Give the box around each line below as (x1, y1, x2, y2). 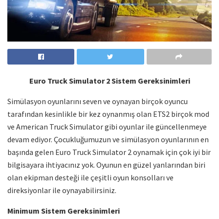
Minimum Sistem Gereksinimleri (7, 205, 120, 216)
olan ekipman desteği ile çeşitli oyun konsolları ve (7, 172, 174, 182)
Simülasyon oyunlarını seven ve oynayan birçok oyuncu (7, 96, 188, 106)
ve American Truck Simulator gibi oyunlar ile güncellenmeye (7, 121, 207, 131)
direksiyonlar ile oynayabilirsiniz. (7, 185, 116, 195)
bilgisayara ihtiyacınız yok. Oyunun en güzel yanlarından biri (7, 159, 205, 170)
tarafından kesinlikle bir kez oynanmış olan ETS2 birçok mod (7, 109, 209, 119)
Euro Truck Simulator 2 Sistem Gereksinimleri (29, 75, 190, 86)
